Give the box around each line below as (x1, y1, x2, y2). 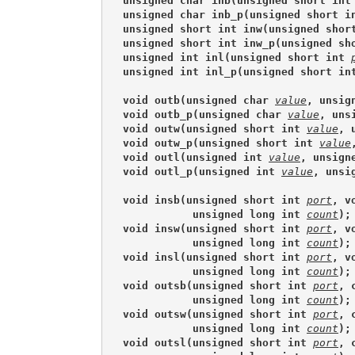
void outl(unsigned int (123, 151, 269, 163)
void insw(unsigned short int (123, 222, 307, 235)
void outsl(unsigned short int (123, 336, 313, 349)
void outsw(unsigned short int (123, 307, 313, 320)
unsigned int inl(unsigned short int (123, 51, 351, 63)
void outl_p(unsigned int (123, 165, 281, 177)
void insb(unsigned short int (123, 193, 307, 206)
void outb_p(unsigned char (123, 108, 288, 120)
